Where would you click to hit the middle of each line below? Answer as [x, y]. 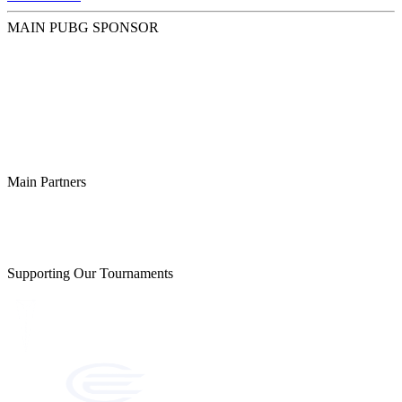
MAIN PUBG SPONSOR [83, 28]
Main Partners [47, 182]
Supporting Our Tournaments [90, 274]
